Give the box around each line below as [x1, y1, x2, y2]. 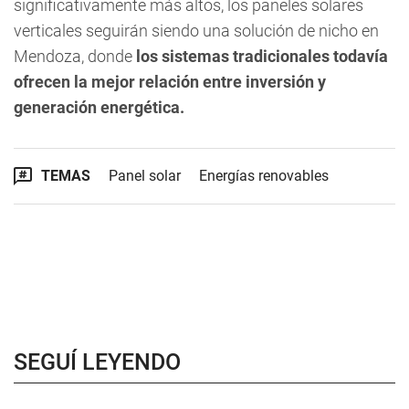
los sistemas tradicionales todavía [136, 47, 388, 66]
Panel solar [109, 167, 181, 184]
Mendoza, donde [14, 47, 136, 66]
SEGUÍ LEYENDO [14, 349, 181, 375]
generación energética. [14, 98, 184, 117]
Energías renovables [199, 167, 329, 184]
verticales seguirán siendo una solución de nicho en [14, 21, 379, 40]
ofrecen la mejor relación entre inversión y [14, 72, 326, 91]
